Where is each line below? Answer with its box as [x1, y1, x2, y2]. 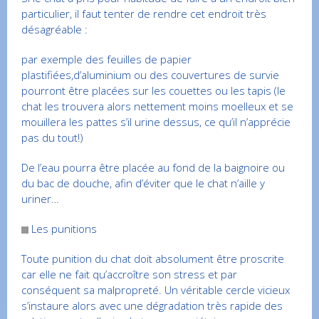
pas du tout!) [21, 130, 83, 145]
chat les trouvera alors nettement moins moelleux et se [21, 99, 293, 114]
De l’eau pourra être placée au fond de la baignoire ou [21, 160, 285, 175]
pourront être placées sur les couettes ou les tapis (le [21, 83, 286, 98]
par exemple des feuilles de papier [21, 52, 192, 67]
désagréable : [21, 22, 88, 37]
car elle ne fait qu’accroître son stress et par [21, 267, 237, 282]
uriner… [21, 192, 59, 206]
